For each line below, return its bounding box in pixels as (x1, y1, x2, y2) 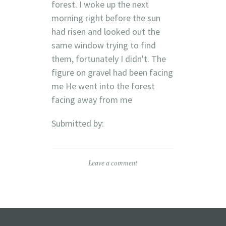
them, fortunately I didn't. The (51, 52, 166, 65)
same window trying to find (51, 39, 156, 51)
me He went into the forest (51, 80, 155, 92)
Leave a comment (88, 158, 138, 167)
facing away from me (51, 93, 132, 105)
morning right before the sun (51, 12, 160, 24)
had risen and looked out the (51, 25, 160, 37)
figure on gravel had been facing (51, 66, 173, 78)
